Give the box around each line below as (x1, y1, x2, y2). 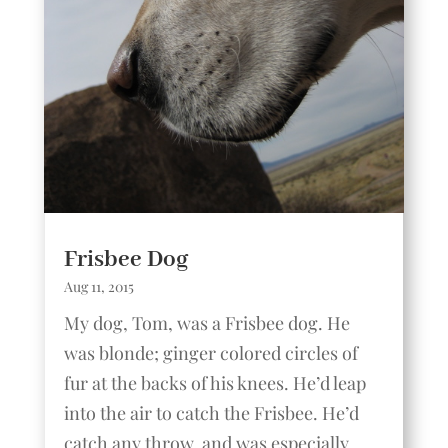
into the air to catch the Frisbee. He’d (63, 400, 359, 425)
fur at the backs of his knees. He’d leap (63, 370, 366, 395)
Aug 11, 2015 (63, 276, 134, 296)
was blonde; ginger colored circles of (63, 340, 358, 365)
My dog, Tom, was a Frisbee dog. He (63, 310, 350, 335)
